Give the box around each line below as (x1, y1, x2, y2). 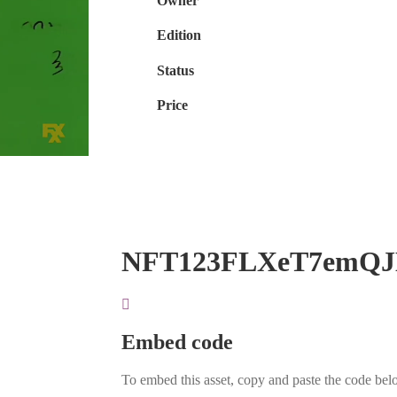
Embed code (121, 331, 234, 354)
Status (157, 62, 195, 78)
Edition (157, 27, 202, 43)
